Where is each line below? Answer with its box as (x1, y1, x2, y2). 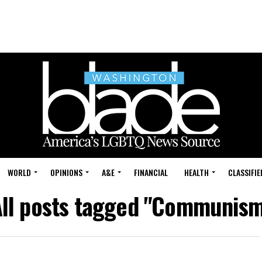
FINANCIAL (134, 166, 168, 178)
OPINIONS (50, 166, 82, 178)
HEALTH (184, 166, 209, 178)
